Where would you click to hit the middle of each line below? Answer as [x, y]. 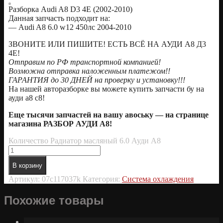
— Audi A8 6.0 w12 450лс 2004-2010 [70, 27]
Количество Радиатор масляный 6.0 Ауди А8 [85, 141]
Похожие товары [54, 201]
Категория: [102, 179]
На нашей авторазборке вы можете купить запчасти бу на [106, 89]
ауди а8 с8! [27, 98]
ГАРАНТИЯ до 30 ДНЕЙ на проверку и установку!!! [98, 80]
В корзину [27, 165]
